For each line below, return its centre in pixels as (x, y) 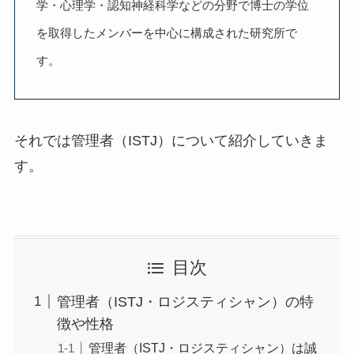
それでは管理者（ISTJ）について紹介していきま (171, 141)
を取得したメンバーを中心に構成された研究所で (166, 32)
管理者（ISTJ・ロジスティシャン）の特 (185, 301)
